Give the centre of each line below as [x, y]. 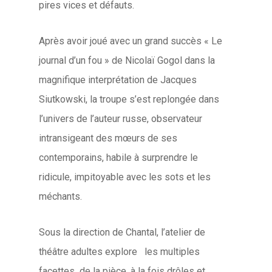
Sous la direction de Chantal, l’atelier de [122, 232]
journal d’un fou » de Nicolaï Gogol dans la [127, 60]
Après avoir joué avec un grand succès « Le [131, 41]
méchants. [61, 196]
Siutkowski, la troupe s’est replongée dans [129, 99]
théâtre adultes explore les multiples [120, 252]
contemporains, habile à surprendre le [119, 158]
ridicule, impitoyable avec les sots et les [125, 177]
